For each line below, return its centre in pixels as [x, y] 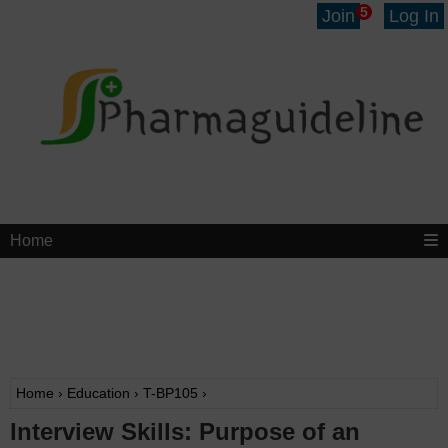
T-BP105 [170, 393]
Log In [414, 16]
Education [98, 393]
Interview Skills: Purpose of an [185, 432]
